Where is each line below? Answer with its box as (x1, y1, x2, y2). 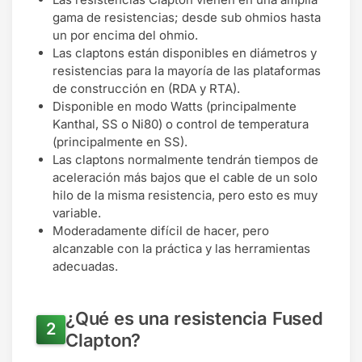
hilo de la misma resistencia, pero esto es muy (53, 187, 318, 203)
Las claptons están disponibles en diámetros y (53, 44, 317, 61)
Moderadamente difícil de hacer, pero (53, 222, 269, 238)
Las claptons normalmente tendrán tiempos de (53, 151, 318, 167)
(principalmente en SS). (53, 133, 187, 149)
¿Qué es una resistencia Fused (65, 307, 323, 329)
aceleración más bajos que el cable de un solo (53, 169, 318, 185)
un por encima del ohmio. (53, 27, 198, 43)
